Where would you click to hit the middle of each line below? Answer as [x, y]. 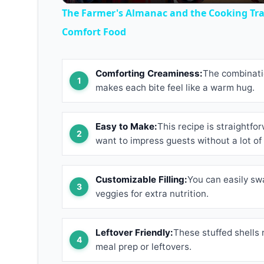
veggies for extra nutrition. [152, 193]
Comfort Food [94, 32]
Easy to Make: [126, 126]
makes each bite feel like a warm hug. [175, 87]
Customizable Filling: [141, 179]
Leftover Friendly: [134, 232]
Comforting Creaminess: [149, 73]
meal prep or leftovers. [143, 246]
